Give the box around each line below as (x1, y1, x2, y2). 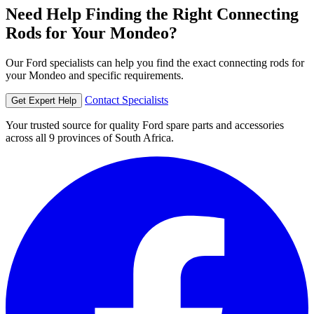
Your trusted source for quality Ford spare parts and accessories (6, 118, 284, 131)
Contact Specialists (85, 93, 168, 106)
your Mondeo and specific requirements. (6, 69, 184, 81)
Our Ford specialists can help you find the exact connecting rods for (6, 56, 304, 69)
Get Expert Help (11, 95, 76, 106)
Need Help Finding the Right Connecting (6, 4, 299, 23)
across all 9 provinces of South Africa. (6, 131, 174, 144)
